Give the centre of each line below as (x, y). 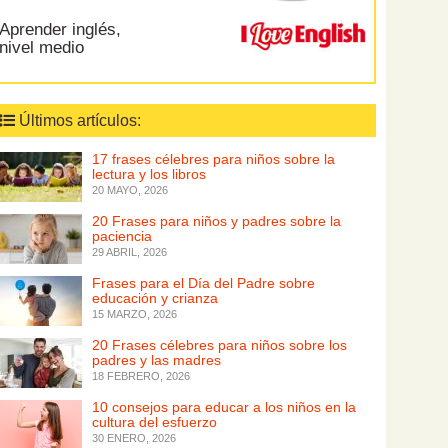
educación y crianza (155, 298)
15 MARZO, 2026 (135, 314)
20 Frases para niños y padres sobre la (217, 221)
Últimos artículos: (78, 120)
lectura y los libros (149, 174)
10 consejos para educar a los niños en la (224, 407)
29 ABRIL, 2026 (130, 252)
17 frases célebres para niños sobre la (214, 159)
